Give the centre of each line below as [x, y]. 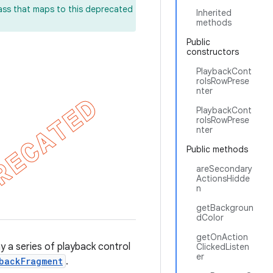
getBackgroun [225, 208]
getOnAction [222, 237]
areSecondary [224, 169]
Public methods [217, 149]
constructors [213, 52]
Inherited [214, 13]
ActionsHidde [223, 179]
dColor [210, 218]
